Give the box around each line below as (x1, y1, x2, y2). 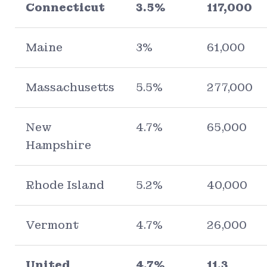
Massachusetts (26, 80, 114, 94)
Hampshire (26, 138, 91, 152)
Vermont (26, 218, 79, 232)
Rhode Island (26, 178, 104, 192)
